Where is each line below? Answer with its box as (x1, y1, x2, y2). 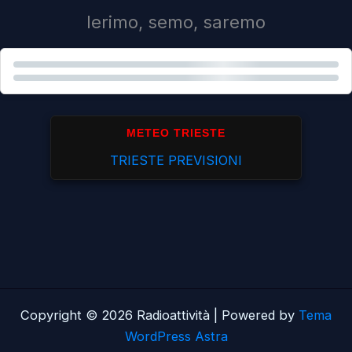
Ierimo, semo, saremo (86, 11, 266, 32)
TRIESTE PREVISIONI (110, 152, 242, 168)
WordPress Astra (124, 328, 228, 344)
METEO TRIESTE (126, 126, 225, 139)
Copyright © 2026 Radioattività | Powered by (20, 307, 299, 323)
